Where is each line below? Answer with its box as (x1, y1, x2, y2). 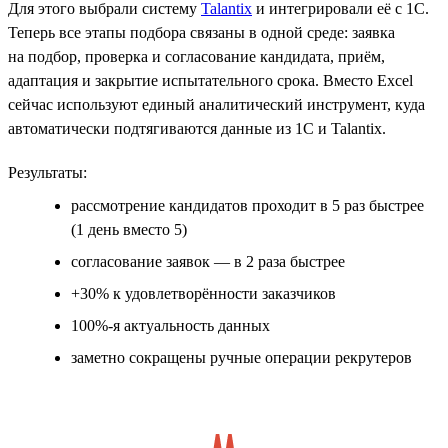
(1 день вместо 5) (71, 220, 187, 238)
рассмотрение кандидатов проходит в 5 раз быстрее (71, 196, 424, 214)
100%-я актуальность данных (71, 316, 270, 334)
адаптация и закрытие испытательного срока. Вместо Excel (8, 71, 413, 89)
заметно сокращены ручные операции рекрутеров (71, 348, 412, 366)
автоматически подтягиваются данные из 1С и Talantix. (8, 119, 386, 137)
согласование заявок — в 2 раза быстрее (71, 252, 345, 270)
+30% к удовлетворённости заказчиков (71, 284, 336, 302)
